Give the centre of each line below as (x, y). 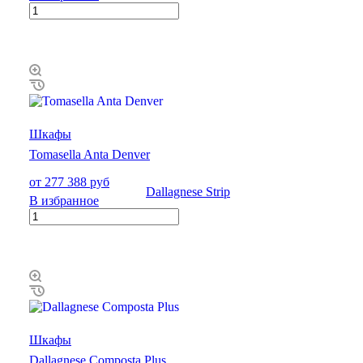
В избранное (64, 200)
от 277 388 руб (69, 181)
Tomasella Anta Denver (90, 154)
